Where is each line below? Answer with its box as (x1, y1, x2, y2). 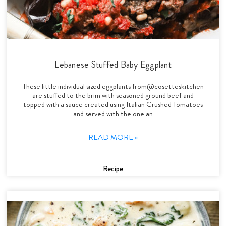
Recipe (103, 162, 123, 174)
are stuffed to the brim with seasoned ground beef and (32, 89, 194, 101)
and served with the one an (73, 107, 153, 119)
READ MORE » (88, 131, 138, 143)
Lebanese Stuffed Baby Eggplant (54, 58, 172, 71)
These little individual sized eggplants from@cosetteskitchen (22, 80, 204, 92)
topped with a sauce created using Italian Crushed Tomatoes (23, 98, 203, 110)
